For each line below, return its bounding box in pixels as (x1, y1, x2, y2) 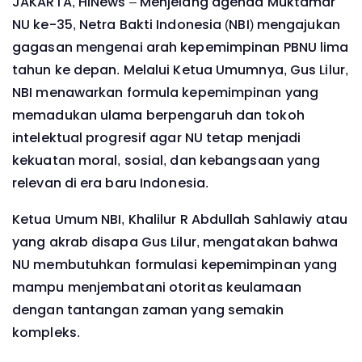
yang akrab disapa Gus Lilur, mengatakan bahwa (12, 233, 339, 252)
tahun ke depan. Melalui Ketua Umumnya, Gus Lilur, (12, 60, 348, 79)
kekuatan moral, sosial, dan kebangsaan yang (12, 150, 321, 170)
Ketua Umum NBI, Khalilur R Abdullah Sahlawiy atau (12, 210, 347, 229)
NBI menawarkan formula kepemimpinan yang (12, 82, 319, 102)
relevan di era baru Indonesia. (12, 173, 209, 192)
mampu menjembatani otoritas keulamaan (12, 278, 301, 297)
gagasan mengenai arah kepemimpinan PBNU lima (12, 37, 349, 57)
